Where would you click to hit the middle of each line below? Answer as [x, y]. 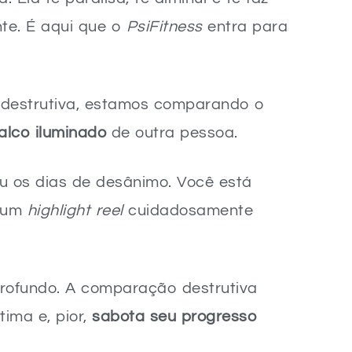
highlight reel [75, 211]
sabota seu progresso [174, 317]
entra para [245, 27]
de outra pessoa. [172, 133]
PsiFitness [164, 27]
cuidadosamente [188, 211]
